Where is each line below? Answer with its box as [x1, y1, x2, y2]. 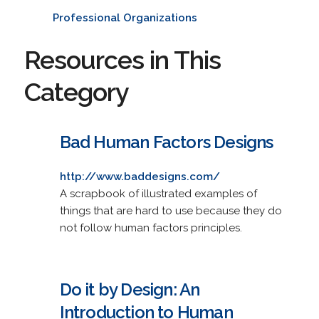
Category [23, 76, 129, 107]
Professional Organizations [52, 11, 197, 24]
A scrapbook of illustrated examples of [59, 187, 257, 200]
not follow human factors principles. [59, 221, 242, 234]
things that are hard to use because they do [59, 204, 282, 217]
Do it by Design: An [59, 278, 200, 300]
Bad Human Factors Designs [59, 131, 273, 152]
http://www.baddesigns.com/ [59, 169, 220, 183]
